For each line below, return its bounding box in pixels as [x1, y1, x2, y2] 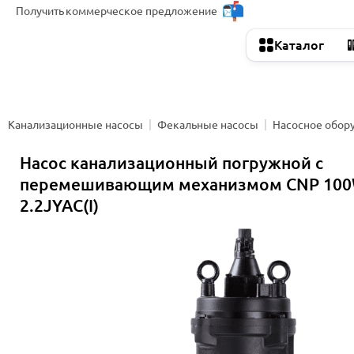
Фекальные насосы [157, 118, 258, 131]
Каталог [274, 38, 324, 52]
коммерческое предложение [66, 4, 217, 17]
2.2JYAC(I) [20, 196, 99, 215]
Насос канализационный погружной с [20, 153, 323, 172]
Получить [16, 4, 64, 17]
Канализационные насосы [8, 118, 143, 131]
